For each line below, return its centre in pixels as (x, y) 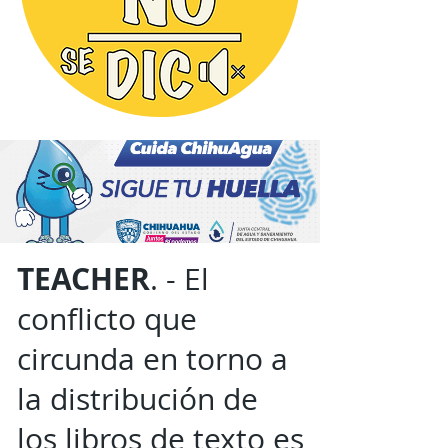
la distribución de (137, 399)
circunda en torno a (152, 359)
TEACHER (83, 278)
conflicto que (107, 319)
